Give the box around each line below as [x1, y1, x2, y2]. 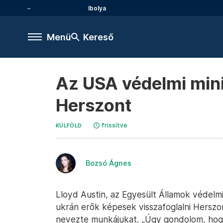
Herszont [56, 95, 131, 115]
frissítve [102, 121, 128, 129]
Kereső [83, 31, 113, 42]
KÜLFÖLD [56, 122, 82, 129]
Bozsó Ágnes [86, 159, 131, 167]
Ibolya [88, 4, 106, 12]
